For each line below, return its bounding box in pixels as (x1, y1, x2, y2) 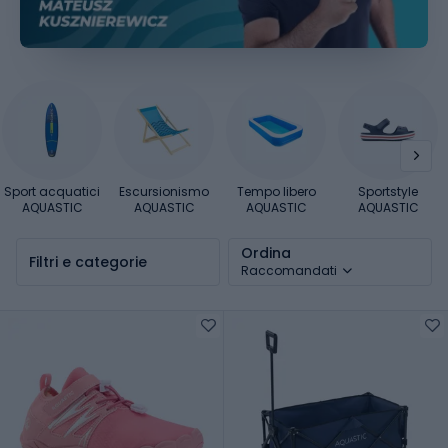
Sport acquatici (4, 182, 100, 200)
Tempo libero (236, 182, 316, 200)
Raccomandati (241, 261, 337, 279)
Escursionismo (119, 182, 209, 200)
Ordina (241, 242, 291, 263)
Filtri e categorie (29, 251, 147, 272)
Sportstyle (358, 182, 418, 200)
